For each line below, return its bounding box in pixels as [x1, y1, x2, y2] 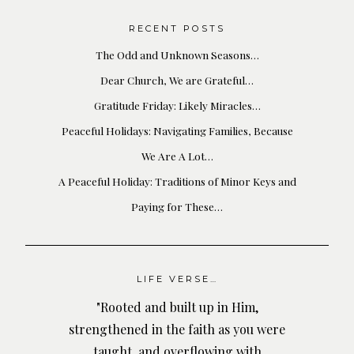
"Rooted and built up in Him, [96, 298, 258, 315]
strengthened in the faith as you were [69, 320, 285, 337]
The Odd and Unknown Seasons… [95, 47, 259, 62]
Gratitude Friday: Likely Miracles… [93, 98, 261, 113]
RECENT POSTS [129, 23, 225, 35]
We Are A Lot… [141, 149, 213, 164]
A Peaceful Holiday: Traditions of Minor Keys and [58, 174, 296, 189]
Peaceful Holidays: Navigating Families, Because [61, 123, 293, 138]
